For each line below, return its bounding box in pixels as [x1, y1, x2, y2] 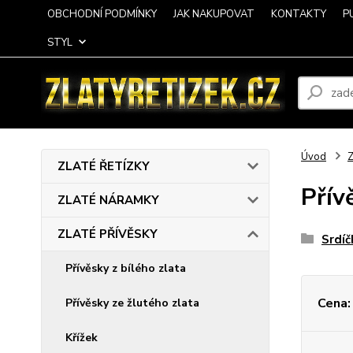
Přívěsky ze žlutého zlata [65, 295, 199, 310]
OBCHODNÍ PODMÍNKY [47, 7, 157, 21]
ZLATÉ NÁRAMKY [58, 192, 159, 208]
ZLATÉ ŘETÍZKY [58, 158, 150, 174]
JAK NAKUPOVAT [173, 7, 255, 21]
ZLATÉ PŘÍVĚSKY [58, 226, 158, 242]
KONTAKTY [271, 7, 326, 21]
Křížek [65, 330, 98, 345]
